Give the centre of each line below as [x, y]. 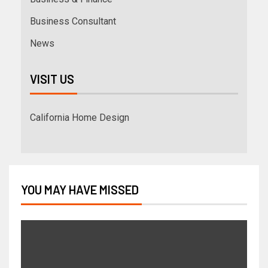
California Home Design [80, 118]
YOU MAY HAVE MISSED [80, 190]
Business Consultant [73, 22]
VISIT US [52, 79]
